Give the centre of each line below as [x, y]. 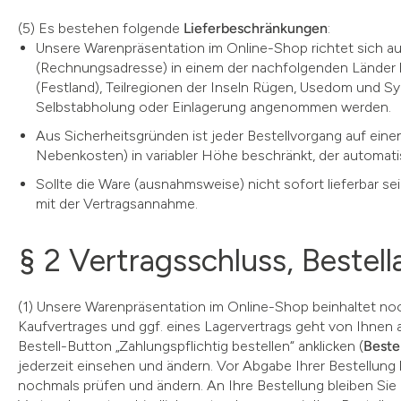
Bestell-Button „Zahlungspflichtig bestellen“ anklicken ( [191, 346]
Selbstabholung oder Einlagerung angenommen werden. [213, 107]
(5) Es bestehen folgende [101, 28]
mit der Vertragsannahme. [117, 204]
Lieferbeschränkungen [256, 28]
